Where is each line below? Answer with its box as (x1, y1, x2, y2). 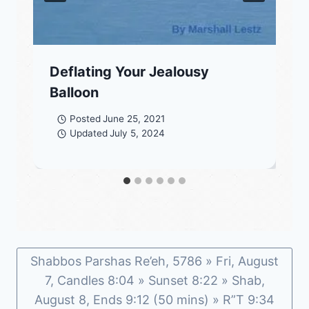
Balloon (50, 83, 99, 101)
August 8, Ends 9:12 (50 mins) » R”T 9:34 (34, 292, 275, 307)
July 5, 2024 (109, 128, 165, 139)
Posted (69, 113, 101, 125)
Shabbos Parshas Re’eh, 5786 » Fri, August (30, 253, 279, 268)
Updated (69, 128, 108, 139)
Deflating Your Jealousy (50, 63, 209, 80)
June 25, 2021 (102, 113, 165, 125)
